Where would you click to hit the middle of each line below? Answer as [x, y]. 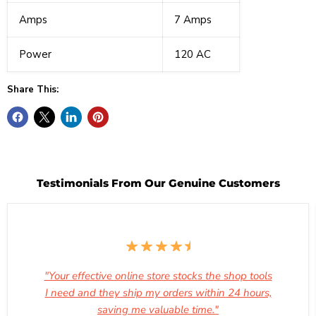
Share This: [33, 90]
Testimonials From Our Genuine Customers [158, 183]
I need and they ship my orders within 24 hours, [158, 293]
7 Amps [193, 20]
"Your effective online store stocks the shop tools [158, 276]
